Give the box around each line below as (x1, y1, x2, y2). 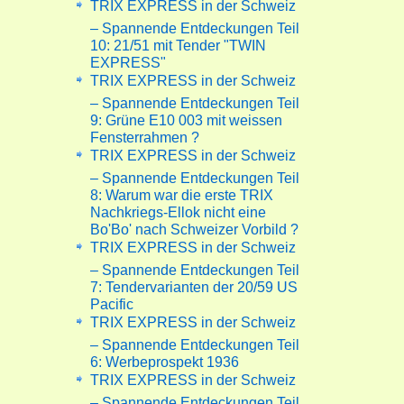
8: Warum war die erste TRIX (90, 187, 274, 197)
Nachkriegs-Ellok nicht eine (90, 204, 267, 214)
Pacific (90, 296, 134, 306)
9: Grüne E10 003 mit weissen (90, 112, 283, 122)
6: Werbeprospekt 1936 (90, 353, 240, 363)
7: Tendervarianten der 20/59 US (90, 279, 298, 289)
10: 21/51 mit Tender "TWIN (90, 37, 267, 47)
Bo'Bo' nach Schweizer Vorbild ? (90, 221, 299, 231)
